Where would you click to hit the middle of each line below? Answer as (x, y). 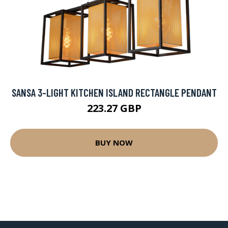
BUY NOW (114, 143)
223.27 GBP (114, 108)
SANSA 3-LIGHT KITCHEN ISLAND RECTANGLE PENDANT (114, 92)
